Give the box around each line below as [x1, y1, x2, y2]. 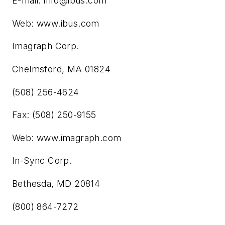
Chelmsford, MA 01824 [12, 64, 110, 75]
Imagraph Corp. [12, 41, 79, 52]
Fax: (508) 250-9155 [12, 109, 96, 121]
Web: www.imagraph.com [12, 132, 122, 143]
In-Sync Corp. [12, 155, 72, 166]
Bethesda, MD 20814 [12, 178, 100, 189]
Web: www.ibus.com [12, 18, 99, 29]
